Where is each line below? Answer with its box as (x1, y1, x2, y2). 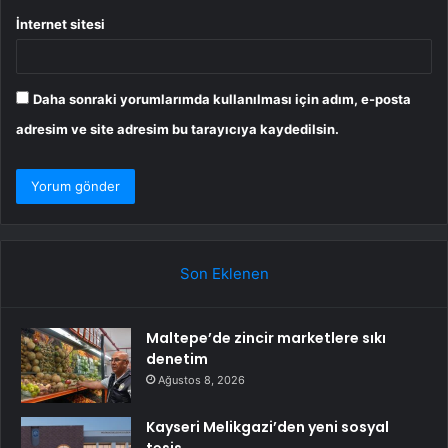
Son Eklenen (179, 264, 269, 284)
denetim (146, 349, 208, 370)
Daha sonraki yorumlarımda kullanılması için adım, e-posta (33, 91, 411, 108)
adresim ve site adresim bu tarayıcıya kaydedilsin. (16, 121, 339, 138)
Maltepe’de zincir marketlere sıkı (146, 328, 386, 349)
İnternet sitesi (16, 16, 105, 33)
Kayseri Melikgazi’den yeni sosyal (146, 417, 389, 438)
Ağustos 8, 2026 (158, 373, 245, 388)
